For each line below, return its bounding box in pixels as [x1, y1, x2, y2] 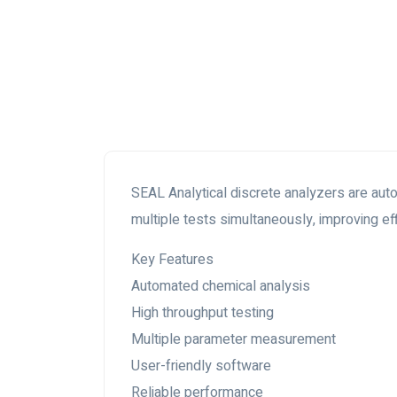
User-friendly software [131, 355, 271, 377]
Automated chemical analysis [131, 276, 310, 297]
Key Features [131, 249, 214, 270]
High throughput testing [131, 302, 274, 323]
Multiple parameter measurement [131, 329, 336, 350]
